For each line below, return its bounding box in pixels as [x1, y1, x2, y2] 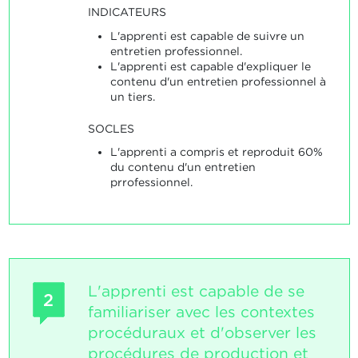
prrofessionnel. [109, 176, 193, 189]
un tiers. [109, 89, 155, 103]
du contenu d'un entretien [109, 161, 256, 174]
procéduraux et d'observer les [87, 324, 316, 343]
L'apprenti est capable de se [87, 282, 304, 301]
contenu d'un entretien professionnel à [109, 74, 326, 88]
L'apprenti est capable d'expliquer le [109, 59, 311, 73]
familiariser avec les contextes [87, 303, 315, 322]
